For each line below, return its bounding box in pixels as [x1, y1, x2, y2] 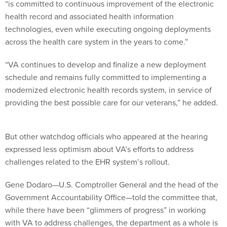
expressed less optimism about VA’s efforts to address [5, 143, 194, 155]
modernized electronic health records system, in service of [5, 84, 212, 95]
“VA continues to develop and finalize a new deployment [5, 58, 206, 70]
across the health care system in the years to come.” [5, 35, 190, 47]
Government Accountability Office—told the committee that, [5, 191, 217, 203]
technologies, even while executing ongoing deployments [5, 23, 211, 34]
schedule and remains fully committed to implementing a [5, 71, 206, 83]
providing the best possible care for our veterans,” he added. [5, 96, 218, 108]
